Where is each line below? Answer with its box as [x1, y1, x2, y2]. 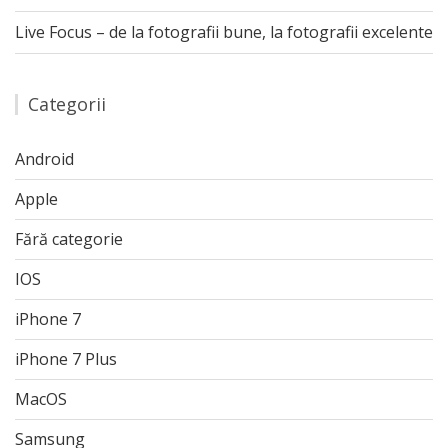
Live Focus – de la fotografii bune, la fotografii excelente [15, 21, 433, 43]
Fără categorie [15, 228, 123, 250]
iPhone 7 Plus [15, 348, 117, 370]
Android [15, 148, 74, 170]
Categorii [28, 92, 106, 116]
